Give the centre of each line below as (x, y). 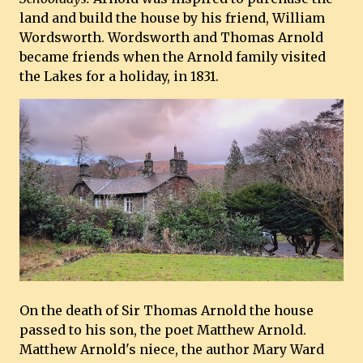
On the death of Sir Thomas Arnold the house (167, 310)
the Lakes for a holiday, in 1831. (119, 76)
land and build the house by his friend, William (172, 18)
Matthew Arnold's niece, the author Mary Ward (172, 349)
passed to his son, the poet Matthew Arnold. (163, 330)
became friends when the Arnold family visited (173, 57)
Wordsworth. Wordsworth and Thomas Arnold (171, 37)
